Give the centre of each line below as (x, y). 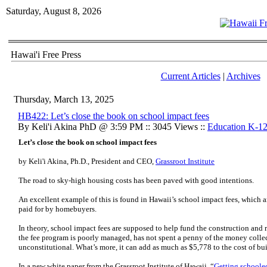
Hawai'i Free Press (46, 55)
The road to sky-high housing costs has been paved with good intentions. (136, 180)
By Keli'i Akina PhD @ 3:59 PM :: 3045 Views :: (113, 127)
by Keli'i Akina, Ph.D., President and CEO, (87, 161)
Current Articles (190, 76)
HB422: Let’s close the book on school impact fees (114, 116)
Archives (243, 76)
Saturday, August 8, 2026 (54, 11)
